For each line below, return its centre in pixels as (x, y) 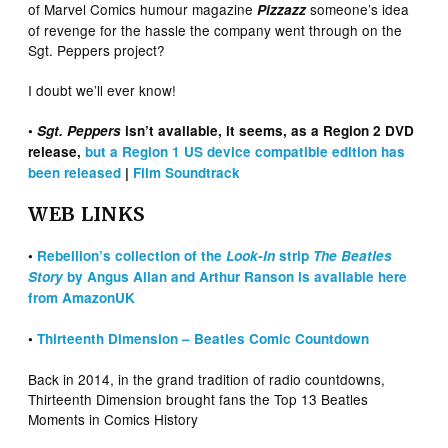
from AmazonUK (82, 297)
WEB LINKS (86, 213)
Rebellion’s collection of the (132, 255)
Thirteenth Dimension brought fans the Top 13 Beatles (198, 398)
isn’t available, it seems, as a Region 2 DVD (268, 130)
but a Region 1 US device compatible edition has (245, 151)
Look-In (253, 255)
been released (75, 172)
